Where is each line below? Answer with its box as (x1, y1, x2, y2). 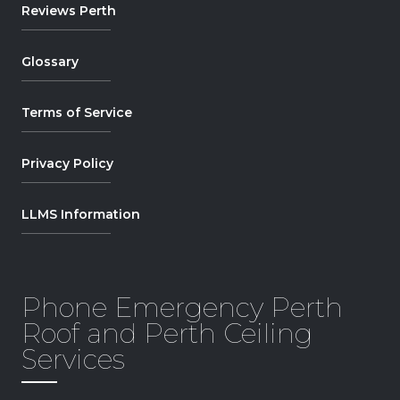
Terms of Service (21, 104, 132, 121)
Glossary (21, 53, 79, 70)
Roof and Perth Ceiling (21, 316, 312, 350)
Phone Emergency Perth (21, 290, 343, 324)
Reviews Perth (21, 2, 116, 19)
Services (21, 342, 125, 376)
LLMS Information (21, 205, 140, 222)
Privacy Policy (21, 154, 113, 171)
